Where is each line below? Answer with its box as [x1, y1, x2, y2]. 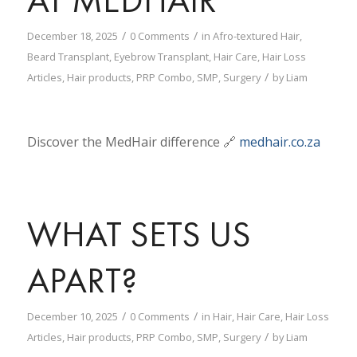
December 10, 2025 [26, 308, 118, 324]
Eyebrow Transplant [113, 49, 209, 64]
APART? [26, 257, 137, 304]
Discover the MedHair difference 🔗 [26, 133, 239, 151]
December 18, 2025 [26, 28, 118, 43]
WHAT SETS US [26, 210, 251, 257]
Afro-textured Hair [212, 28, 300, 43]
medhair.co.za [238, 133, 320, 151]
